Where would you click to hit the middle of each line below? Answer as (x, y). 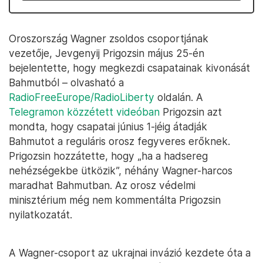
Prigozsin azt (191, 112)
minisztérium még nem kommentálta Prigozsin (115, 200)
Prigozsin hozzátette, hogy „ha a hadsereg (108, 156)
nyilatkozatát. (41, 215)
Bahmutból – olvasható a (66, 82)
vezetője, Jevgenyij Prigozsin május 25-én (107, 53)
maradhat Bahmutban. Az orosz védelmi (102, 185)
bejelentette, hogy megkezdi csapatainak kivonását (129, 68)
